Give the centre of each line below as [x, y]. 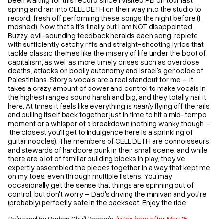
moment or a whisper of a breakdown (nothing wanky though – [109, 123]
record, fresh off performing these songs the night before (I [104, 17]
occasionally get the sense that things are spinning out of [101, 185]
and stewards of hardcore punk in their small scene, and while [108, 149]
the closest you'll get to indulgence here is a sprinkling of [100, 132]
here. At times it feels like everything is [71, 105]
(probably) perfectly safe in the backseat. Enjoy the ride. [98, 202]
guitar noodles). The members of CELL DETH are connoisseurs [109, 141]
